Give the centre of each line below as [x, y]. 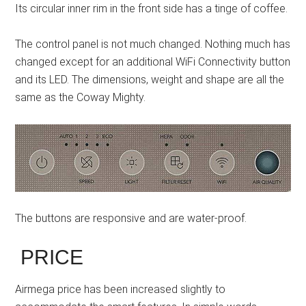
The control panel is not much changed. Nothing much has [153, 44]
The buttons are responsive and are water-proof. [131, 219]
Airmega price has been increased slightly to [121, 290]
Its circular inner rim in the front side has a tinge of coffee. [152, 9]
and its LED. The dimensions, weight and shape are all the [150, 80]
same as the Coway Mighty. [81, 98]
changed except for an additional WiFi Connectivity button [153, 62]
